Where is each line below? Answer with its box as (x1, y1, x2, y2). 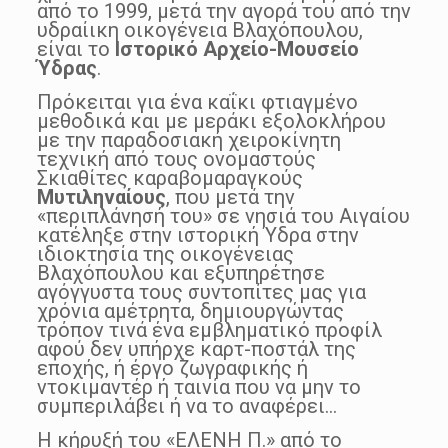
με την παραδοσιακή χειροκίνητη (36, 127, 341, 152)
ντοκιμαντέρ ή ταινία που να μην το (36, 374, 361, 399)
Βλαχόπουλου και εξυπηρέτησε (36, 260, 325, 285)
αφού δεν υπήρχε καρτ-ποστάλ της (36, 336, 356, 361)
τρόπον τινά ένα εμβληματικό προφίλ (36, 317, 382, 342)
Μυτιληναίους (36, 184, 166, 209)
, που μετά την (165, 184, 295, 209)
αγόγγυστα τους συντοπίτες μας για (36, 279, 366, 304)
